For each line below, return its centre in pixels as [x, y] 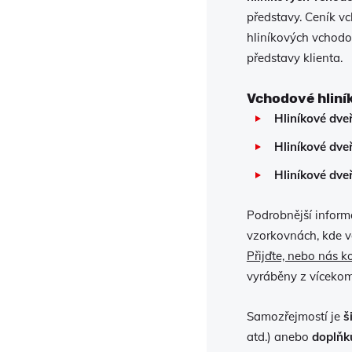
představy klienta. [294, 58]
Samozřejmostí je [295, 316]
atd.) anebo [279, 337]
